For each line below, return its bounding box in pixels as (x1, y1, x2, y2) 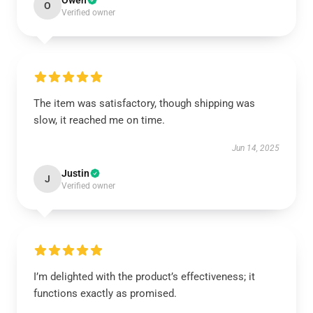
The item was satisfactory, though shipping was (34, 97, 255, 110)
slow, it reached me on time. (34, 114, 165, 126)
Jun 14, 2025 (232, 143, 279, 153)
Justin (61, 168, 89, 179)
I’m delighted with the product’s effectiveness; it (34, 270, 255, 283)
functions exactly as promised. (34, 287, 177, 300)
